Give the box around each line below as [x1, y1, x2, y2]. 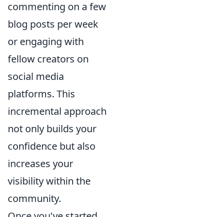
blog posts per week [8, 17, 98, 31]
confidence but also [8, 139, 95, 153]
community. [8, 192, 61, 205]
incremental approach [8, 105, 107, 118]
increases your [8, 157, 73, 170]
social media [8, 70, 64, 83]
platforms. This [8, 87, 75, 100]
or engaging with [8, 35, 84, 48]
